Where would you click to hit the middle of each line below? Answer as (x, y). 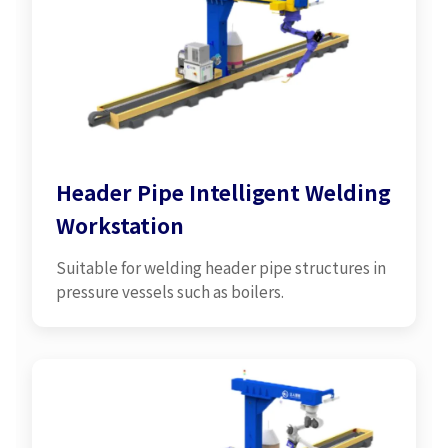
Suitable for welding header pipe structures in (221, 266)
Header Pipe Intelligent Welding (223, 192)
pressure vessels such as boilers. (170, 290)
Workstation (120, 225)
